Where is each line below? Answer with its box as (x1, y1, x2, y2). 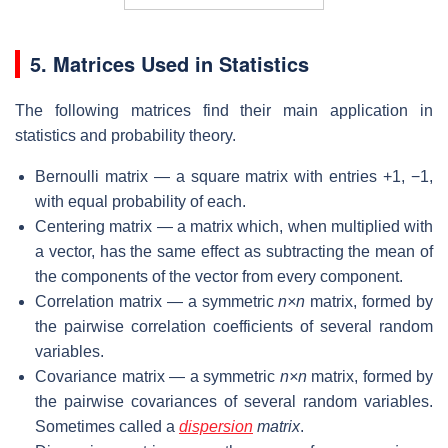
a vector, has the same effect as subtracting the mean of (35, 243, 433, 261)
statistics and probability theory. (15, 127, 236, 145)
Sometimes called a (35, 418, 179, 436)
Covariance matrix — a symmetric (35, 368, 280, 386)
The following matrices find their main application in (15, 102, 433, 120)
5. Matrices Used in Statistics (30, 49, 309, 79)
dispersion (179, 418, 253, 436)
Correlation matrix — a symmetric (35, 293, 279, 311)
